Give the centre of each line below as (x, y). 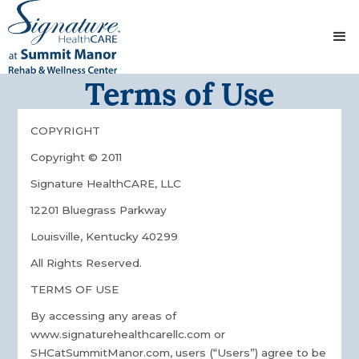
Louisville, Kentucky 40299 (105, 237)
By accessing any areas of (104, 316)
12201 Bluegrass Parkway (99, 210)
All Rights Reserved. (87, 263)
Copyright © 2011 (77, 157)
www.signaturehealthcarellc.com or (128, 335)
